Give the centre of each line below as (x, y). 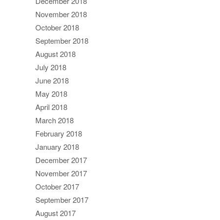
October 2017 (57, 186)
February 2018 (59, 133)
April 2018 (51, 107)
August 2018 (55, 54)
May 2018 (51, 93)
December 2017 (61, 160)
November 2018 (61, 14)
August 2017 (55, 213)
